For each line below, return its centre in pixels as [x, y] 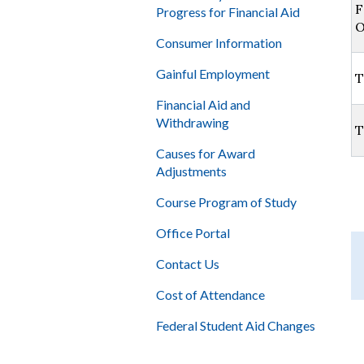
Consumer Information [219, 43]
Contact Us [188, 264]
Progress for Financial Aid [228, 12]
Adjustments [191, 171]
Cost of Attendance [210, 295]
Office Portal [193, 233]
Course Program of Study [226, 202]
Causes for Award [206, 154]
